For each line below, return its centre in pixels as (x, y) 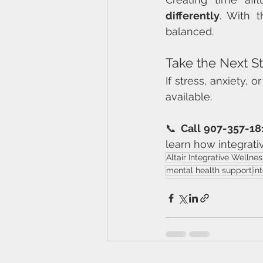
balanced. (190, 31)
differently (193, 16)
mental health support (209, 170)
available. (189, 97)
